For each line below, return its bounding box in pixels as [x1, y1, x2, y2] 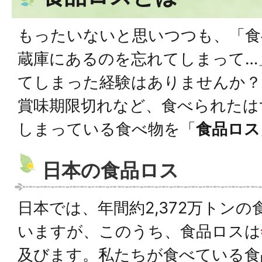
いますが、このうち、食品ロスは [18, 222, 261, 241]
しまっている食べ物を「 [18, 119, 196, 139]
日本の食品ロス [42, 158, 179, 182]
